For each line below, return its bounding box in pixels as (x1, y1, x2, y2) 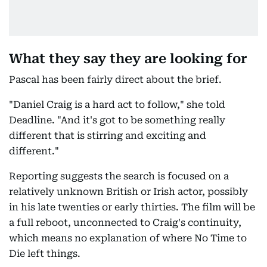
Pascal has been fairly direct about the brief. (9, 74, 222, 85)
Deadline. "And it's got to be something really (9, 114, 225, 126)
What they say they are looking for (9, 51, 247, 66)
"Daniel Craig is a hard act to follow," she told (9, 99, 225, 110)
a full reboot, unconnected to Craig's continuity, (9, 217, 241, 228)
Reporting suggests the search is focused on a (9, 170, 229, 182)
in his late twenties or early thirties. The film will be (9, 201, 255, 213)
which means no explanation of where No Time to (9, 232, 247, 244)
